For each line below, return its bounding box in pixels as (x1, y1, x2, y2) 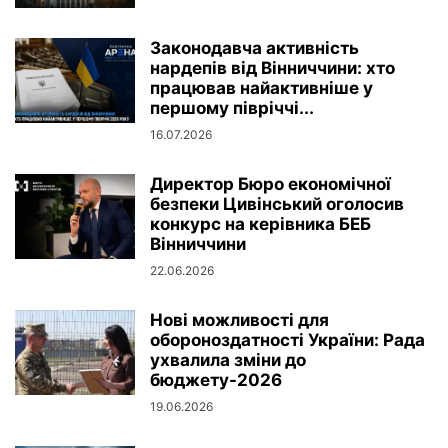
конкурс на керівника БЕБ (150, 214, 371, 234)
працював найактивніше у (150, 78, 373, 98)
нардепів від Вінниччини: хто (150, 58, 395, 78)
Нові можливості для (150, 310, 329, 330)
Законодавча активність (150, 38, 359, 58)
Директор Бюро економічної (150, 174, 391, 194)
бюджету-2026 (150, 370, 282, 390)
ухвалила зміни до (150, 350, 306, 370)
